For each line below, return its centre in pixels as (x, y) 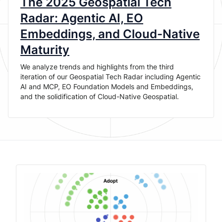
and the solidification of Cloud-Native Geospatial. (100, 96)
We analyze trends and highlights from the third (97, 67)
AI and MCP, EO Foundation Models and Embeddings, (107, 86)
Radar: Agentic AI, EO (82, 18)
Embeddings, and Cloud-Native (110, 34)
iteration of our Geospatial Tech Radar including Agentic (111, 77)
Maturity (45, 50)
